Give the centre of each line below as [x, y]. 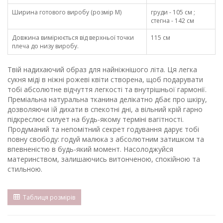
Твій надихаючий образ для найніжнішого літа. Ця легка [102, 70]
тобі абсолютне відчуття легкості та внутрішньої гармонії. [107, 90]
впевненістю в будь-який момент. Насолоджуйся [90, 149]
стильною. [25, 169]
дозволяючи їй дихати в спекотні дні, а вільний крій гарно [105, 110]
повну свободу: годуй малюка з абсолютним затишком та [106, 139]
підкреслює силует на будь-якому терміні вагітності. [96, 119]
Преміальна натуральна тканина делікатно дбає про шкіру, [107, 100]
